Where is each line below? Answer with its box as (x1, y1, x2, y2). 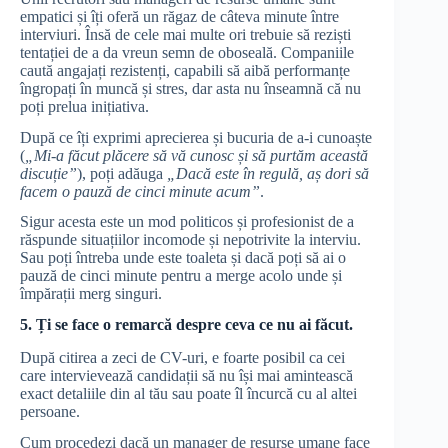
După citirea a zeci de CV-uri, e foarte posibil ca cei (20, 348, 345, 366)
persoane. (20, 402, 80, 420)
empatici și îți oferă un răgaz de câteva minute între (20, 7, 339, 25)
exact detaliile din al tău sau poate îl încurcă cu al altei (20, 384, 357, 402)
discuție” (20, 164, 77, 182)
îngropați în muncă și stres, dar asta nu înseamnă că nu (20, 79, 361, 97)
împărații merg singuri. (20, 285, 162, 303)
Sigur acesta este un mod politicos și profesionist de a (20, 213, 354, 231)
